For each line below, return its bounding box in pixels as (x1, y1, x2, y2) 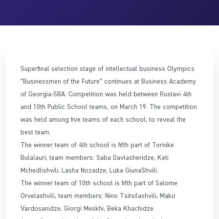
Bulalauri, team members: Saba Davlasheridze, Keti (21, 153, 169, 162)
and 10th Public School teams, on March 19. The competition (21, 102, 197, 111)
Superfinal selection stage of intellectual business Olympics (21, 64, 195, 73)
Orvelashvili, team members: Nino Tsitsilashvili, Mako (21, 191, 175, 200)
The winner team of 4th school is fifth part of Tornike (21, 140, 174, 149)
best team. (21, 127, 51, 136)
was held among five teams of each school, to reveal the (21, 114, 186, 124)
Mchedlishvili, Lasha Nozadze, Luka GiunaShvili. (21, 165, 158, 175)
